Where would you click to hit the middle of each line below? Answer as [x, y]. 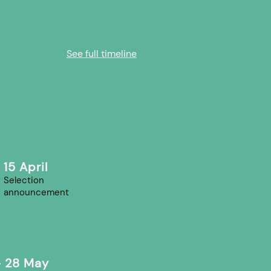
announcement [36, 192]
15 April [26, 167]
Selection [24, 180]
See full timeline [102, 54]
